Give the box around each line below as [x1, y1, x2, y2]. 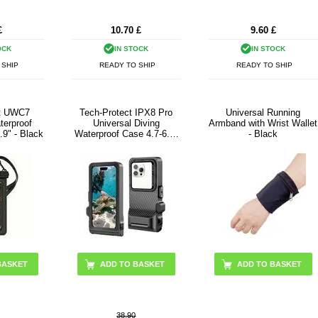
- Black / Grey [97, 139, 155, 150]
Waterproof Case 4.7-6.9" [74, 128, 178, 140]
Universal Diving [92, 118, 160, 129]
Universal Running [226, 107, 301, 119]
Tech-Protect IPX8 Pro [79, 107, 173, 119]
